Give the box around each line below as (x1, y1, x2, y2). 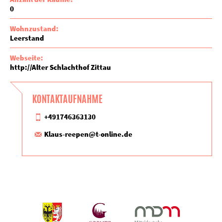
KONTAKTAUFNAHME (32, 92, 103, 106)
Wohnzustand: (10, 24, 58, 33)
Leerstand (10, 33, 44, 43)
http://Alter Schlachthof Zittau (10, 62, 111, 72)
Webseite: (10, 53, 43, 62)
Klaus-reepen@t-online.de (44, 129, 132, 139)
